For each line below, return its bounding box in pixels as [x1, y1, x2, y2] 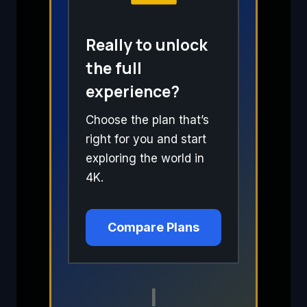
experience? [86, 79, 180, 102]
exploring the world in [86, 151, 204, 166]
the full [86, 56, 142, 79]
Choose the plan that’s [86, 113, 209, 127]
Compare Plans [108, 220, 199, 235]
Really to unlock [86, 33, 208, 56]
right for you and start [86, 132, 206, 147]
